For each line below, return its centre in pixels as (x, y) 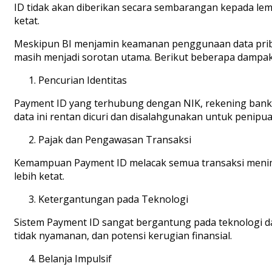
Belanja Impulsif (75, 259)
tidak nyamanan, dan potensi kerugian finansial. (123, 236)
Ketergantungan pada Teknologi (113, 199)
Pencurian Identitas (83, 80)
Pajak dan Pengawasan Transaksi (115, 140)
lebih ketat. (39, 176)
